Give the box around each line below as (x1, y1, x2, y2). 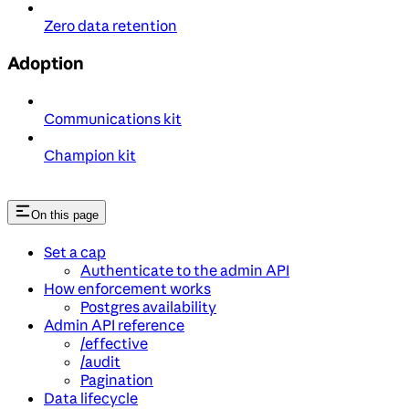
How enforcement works (44, 278, 211, 298)
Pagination (80, 370, 153, 389)
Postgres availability (80, 297, 216, 316)
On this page (31, 207, 99, 222)
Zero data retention (44, 16, 177, 36)
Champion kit (44, 145, 136, 164)
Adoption (7, 52, 84, 75)
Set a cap (44, 242, 106, 261)
